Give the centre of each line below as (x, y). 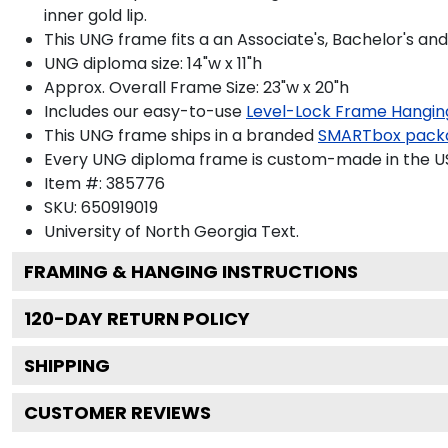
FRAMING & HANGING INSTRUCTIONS (191, 271)
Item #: (75, 183)
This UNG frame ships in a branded (179, 135)
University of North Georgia (150, 231)
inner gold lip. (95, 15)
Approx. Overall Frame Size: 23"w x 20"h (196, 87)
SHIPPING (67, 365)
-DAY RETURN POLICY (152, 318)
